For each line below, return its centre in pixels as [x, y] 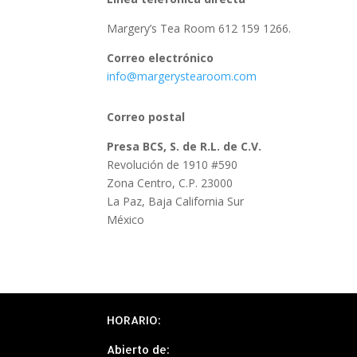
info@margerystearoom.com [182, 76]
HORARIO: [134, 320]
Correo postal [146, 117]
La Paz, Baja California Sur [176, 202]
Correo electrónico [161, 58]
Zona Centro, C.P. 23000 [170, 183]
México [126, 220]
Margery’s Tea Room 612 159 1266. [199, 29]
